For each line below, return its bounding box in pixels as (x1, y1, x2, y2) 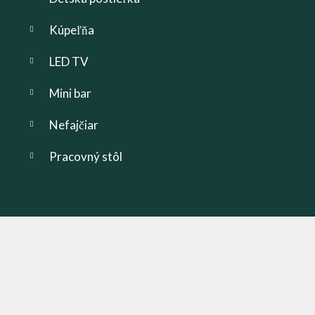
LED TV (49, 53, 89, 69)
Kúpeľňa (49, 22, 94, 37)
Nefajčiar (49, 117, 98, 132)
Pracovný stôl (49, 148, 122, 164)
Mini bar (49, 85, 91, 101)
